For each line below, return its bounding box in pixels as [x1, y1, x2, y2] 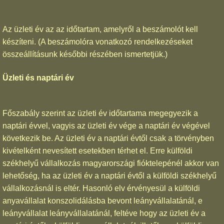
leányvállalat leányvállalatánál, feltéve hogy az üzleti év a [2, 208, 205, 217]
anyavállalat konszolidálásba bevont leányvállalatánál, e [2, 196, 202, 205]
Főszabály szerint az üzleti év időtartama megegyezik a [2, 108, 198, 117]
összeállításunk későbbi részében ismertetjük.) [2, 50, 167, 59]
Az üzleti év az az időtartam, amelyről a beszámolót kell [2, 25, 198, 34]
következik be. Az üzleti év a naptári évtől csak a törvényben [2, 133, 214, 142]
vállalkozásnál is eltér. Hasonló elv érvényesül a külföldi [2, 183, 200, 192]
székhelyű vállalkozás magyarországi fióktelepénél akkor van [2, 158, 219, 167]
